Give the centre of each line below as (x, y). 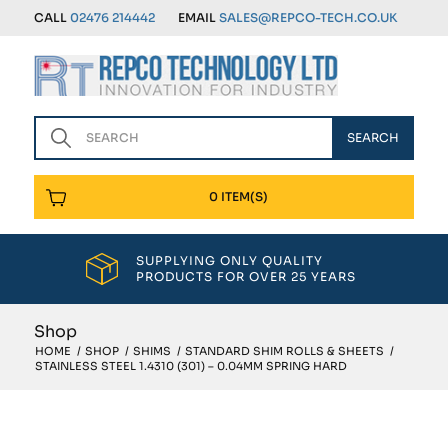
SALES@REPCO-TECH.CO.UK (307, 17)
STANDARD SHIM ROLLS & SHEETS (284, 351)
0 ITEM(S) (239, 196)
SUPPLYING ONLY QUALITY (230, 260)
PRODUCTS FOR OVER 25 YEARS (246, 276)
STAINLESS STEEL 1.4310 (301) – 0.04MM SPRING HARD (190, 366)
